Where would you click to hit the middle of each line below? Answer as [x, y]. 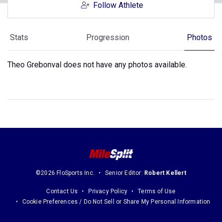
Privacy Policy [108, 192]
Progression [108, 37]
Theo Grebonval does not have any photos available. [97, 65]
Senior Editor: [125, 173]
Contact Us [62, 192]
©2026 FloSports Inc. [65, 173]
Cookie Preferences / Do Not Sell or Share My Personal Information [116, 202]
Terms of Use [157, 192]
